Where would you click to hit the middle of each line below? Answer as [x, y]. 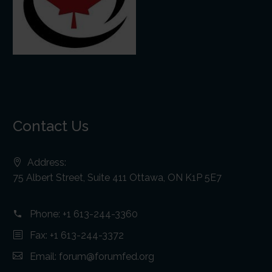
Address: [47, 162]
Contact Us [51, 126]
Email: [44, 256]
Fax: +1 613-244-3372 [77, 235]
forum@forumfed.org [107, 256]
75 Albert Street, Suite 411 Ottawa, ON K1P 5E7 [117, 177]
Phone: [46, 214]
